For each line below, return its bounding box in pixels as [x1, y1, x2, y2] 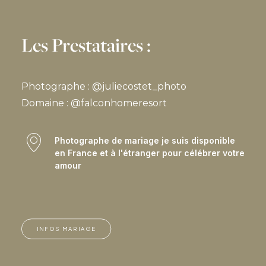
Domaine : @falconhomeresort [21, 97, 167, 109]
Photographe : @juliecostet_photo [21, 81, 186, 92]
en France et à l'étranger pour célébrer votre [54, 148, 245, 158]
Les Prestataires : [21, 33, 151, 58]
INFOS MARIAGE [36, 225, 96, 233]
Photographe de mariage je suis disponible [54, 135, 235, 145]
